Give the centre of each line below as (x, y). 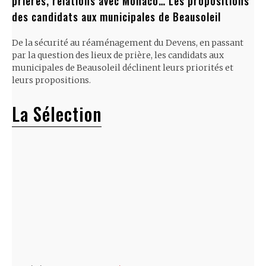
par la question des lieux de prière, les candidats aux (118, 55)
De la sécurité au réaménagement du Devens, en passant (128, 42)
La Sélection (57, 113)
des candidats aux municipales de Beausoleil (116, 16)
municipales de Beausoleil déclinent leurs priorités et (123, 67)
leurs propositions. (51, 80)
